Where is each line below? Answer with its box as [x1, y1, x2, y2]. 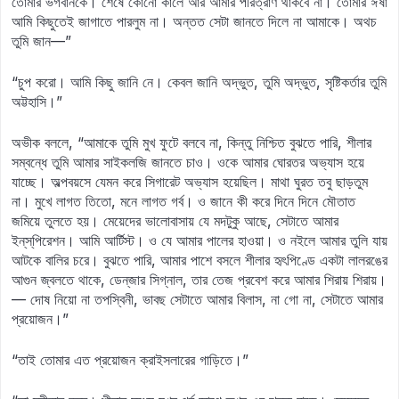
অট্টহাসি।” [12, 93, 62, 110]
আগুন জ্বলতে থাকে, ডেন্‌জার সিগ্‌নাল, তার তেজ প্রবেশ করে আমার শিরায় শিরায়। [12, 271, 387, 289]
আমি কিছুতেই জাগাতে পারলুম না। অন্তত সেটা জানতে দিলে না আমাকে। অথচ [12, 12, 377, 30]
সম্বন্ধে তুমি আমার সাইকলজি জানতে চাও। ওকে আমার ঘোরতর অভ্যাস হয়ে [12, 153, 364, 171]
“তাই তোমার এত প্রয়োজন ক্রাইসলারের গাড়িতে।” [12, 351, 248, 369]
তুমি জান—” [12, 32, 71, 50]
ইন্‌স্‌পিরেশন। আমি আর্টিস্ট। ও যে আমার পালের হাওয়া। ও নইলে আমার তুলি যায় [12, 232, 387, 249]
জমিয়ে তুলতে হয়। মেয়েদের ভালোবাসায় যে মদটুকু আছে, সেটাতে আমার [12, 212, 338, 230]
